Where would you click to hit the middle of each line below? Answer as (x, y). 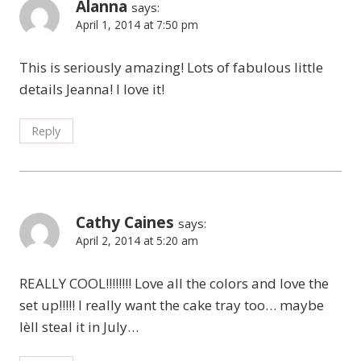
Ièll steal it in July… (79, 326)
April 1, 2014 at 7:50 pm (137, 25)
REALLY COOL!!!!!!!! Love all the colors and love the (174, 283)
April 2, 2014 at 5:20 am (137, 240)
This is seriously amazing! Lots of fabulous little (171, 67)
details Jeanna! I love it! (92, 89)
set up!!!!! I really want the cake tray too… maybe (172, 305)
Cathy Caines (125, 222)
